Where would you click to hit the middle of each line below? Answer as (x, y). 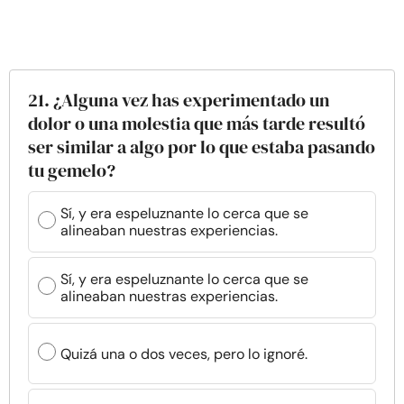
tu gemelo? (72, 170)
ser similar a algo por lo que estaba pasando (202, 147)
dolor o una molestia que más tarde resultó (197, 124)
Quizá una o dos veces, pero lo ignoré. (184, 353)
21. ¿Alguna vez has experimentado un (179, 100)
